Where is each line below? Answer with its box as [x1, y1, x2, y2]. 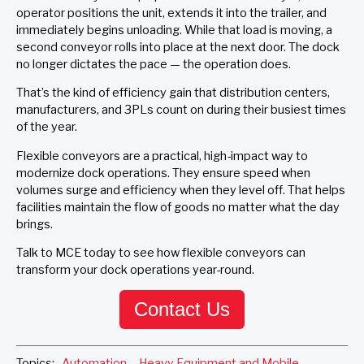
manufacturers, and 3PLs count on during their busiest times [16, 102, 346, 118]
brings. [16, 216, 53, 232]
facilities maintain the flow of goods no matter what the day [16, 199, 340, 214]
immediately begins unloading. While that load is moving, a [16, 22, 332, 37]
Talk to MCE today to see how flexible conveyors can [16, 245, 305, 260]
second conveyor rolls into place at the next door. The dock [16, 39, 340, 54]
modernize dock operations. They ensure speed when [16, 165, 310, 180]
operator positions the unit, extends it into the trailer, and [16, 5, 327, 20]
